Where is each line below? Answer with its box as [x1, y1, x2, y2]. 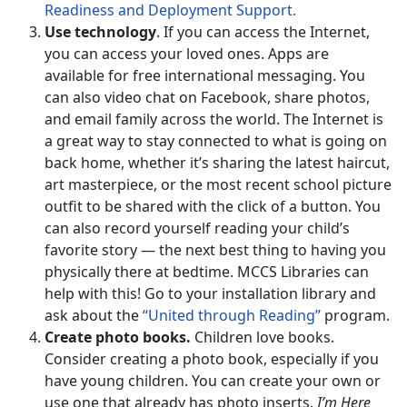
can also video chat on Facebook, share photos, [45, 87, 370, 108]
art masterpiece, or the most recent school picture [45, 174, 392, 195]
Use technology [45, 22, 156, 43]
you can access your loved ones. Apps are [45, 44, 329, 65]
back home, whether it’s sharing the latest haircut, [45, 153, 390, 174]
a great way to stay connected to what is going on [45, 131, 387, 152]
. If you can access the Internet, [156, 22, 370, 43]
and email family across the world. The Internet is [45, 109, 383, 130]
